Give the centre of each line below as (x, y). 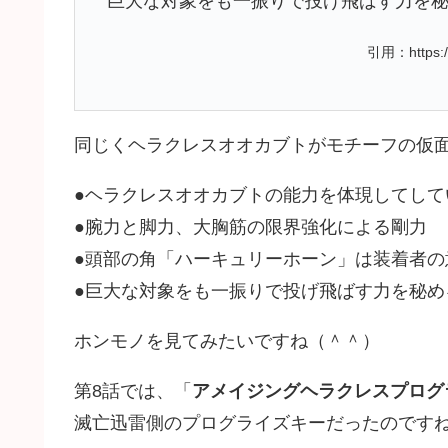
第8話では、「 (133, 391)
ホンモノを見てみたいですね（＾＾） (227, 341)
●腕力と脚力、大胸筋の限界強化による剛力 (250, 227)
